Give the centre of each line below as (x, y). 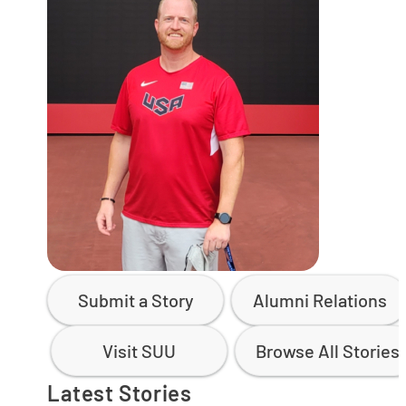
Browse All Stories (327, 351)
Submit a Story (135, 300)
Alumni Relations (319, 300)
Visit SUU (140, 351)
